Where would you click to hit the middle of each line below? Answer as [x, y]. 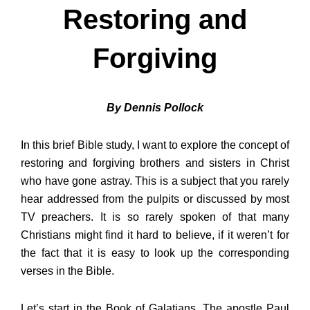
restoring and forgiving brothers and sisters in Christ [155, 163]
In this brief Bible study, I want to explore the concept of [155, 145]
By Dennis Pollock [155, 108]
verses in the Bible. [67, 271]
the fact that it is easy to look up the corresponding [155, 253]
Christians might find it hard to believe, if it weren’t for [155, 235]
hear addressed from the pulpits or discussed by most [155, 199]
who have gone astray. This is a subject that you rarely [155, 181]
